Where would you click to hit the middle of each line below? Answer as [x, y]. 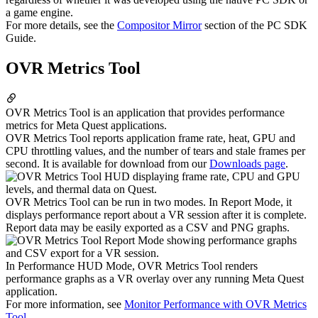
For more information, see [65, 305]
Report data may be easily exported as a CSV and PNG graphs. [148, 228]
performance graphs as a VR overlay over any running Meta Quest [155, 279]
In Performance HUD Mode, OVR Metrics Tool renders [132, 266]
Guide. [21, 38]
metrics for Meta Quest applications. [86, 126]
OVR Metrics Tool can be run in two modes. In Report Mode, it [149, 202]
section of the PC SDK [254, 26]
